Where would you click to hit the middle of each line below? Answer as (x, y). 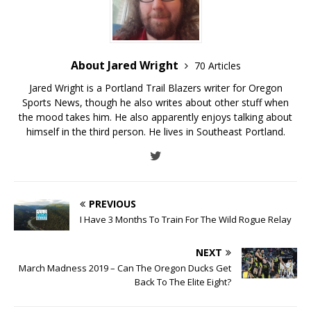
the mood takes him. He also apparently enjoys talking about (155, 117)
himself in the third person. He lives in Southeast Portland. (155, 131)
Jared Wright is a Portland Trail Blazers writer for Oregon (155, 87)
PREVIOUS (112, 203)
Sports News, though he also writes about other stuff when (155, 102)
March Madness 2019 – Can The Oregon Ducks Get (125, 268)
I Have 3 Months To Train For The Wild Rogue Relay (186, 219)
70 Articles (217, 65)
